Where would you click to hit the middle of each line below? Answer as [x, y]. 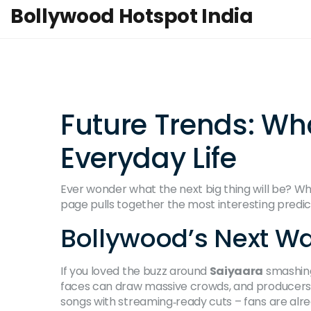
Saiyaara [236, 271]
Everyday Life [149, 158]
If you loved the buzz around [135, 271]
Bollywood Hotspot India [132, 16]
